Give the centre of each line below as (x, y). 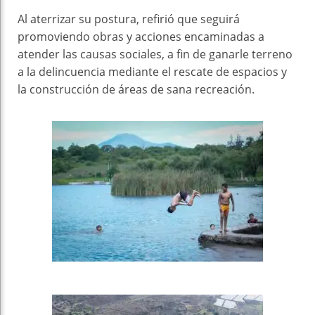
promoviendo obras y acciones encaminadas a (141, 36)
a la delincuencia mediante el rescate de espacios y (152, 71)
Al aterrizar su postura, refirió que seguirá (129, 19)
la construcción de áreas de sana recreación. (136, 89)
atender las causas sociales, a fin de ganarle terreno (155, 54)
